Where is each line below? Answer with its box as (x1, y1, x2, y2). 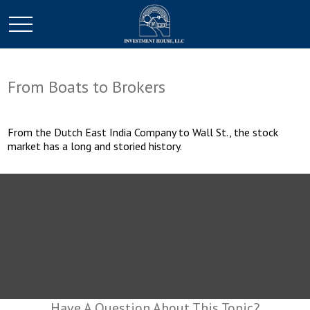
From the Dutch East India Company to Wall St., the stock (8, 125, 279, 139)
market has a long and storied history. (8, 139, 183, 153)
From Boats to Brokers (8, 76, 166, 98)
